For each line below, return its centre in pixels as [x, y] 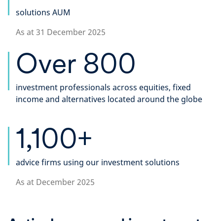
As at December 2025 [55, 182]
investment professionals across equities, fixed [103, 87]
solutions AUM [43, 12]
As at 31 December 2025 [61, 32]
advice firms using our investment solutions [98, 162]
